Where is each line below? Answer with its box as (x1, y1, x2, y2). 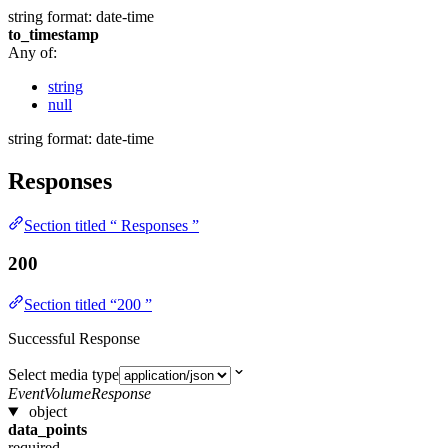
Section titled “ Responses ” (24, 216, 199, 234)
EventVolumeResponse (8, 385, 151, 403)
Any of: (8, 43, 57, 61)
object (28, 403, 67, 421)
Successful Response (8, 330, 140, 348)
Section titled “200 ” (24, 296, 152, 314)
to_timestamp (8, 25, 99, 43)
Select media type (8, 366, 119, 384)
